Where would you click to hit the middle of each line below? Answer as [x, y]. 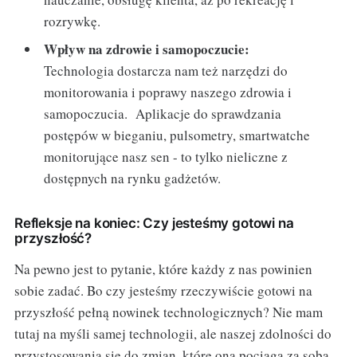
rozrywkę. [73, 21]
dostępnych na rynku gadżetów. [133, 178]
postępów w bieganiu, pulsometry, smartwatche [177, 135]
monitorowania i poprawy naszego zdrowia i [168, 92]
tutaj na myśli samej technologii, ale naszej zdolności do [173, 334]
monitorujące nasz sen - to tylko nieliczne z [166, 157]
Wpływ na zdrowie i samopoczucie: [147, 49]
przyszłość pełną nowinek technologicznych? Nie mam [168, 312]
